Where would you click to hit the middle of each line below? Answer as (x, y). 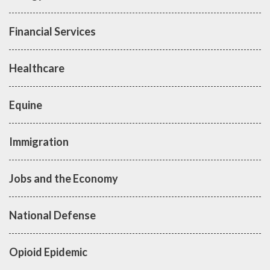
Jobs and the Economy (64, 178)
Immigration (39, 141)
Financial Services (52, 31)
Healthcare (37, 68)
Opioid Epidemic (48, 252)
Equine (26, 105)
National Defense (52, 215)
